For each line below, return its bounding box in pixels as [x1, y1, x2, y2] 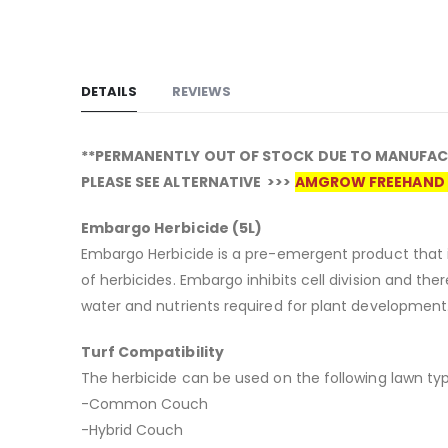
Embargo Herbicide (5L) [80, 217, 263, 238]
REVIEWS [171, 81, 231, 101]
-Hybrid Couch [80, 419, 184, 440]
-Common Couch [80, 393, 209, 414]
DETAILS [80, 81, 137, 101]
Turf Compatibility [80, 341, 224, 362]
